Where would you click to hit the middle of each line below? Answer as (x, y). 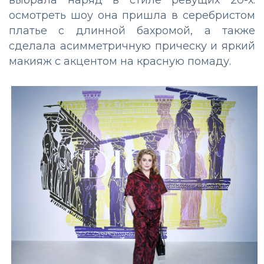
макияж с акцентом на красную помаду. (120, 62)
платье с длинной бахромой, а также (132, 31)
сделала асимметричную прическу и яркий (132, 46)
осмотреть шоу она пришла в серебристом (132, 16)
